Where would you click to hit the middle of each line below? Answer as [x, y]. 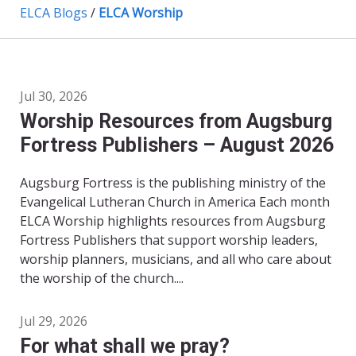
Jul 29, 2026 [54, 321]
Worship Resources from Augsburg [176, 122]
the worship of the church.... [102, 279]
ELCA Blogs [54, 13]
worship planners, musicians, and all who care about [176, 259]
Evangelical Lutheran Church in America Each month [175, 202]
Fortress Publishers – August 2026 [177, 145]
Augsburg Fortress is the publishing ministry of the [173, 183]
